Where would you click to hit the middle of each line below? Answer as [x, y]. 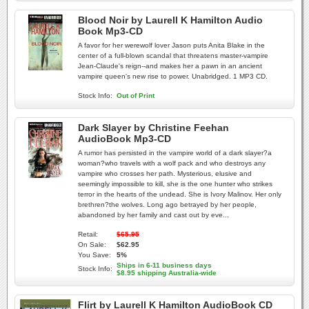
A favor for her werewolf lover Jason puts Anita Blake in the [171, 45]
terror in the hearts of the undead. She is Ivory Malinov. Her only [180, 194]
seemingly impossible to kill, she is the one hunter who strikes [175, 184]
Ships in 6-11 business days [164, 265]
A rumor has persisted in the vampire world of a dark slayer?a [175, 153]
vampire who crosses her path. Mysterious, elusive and [165, 173]
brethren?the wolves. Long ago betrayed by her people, [167, 205]
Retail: [88, 234]
